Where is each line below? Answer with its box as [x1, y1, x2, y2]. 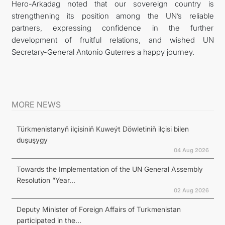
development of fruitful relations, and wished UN [11, 35, 214, 45]
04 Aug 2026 [173, 146, 209, 154]
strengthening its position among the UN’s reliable [11, 11, 214, 21]
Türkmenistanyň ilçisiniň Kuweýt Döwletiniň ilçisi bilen [16, 124, 189, 133]
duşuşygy [16, 135, 48, 144]
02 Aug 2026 [173, 186, 209, 194]
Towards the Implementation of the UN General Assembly [16, 164, 203, 173]
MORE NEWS [11, 99, 61, 109]
